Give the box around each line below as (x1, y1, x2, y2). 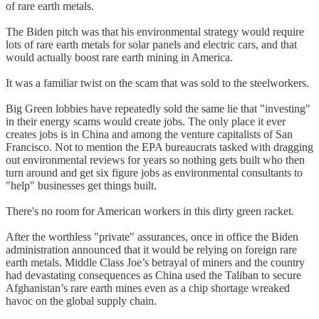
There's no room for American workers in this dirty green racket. (6, 204, 294, 217)
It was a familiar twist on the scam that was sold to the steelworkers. (6, 76, 309, 89)
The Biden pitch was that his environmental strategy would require (6, 25, 304, 38)
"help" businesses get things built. (6, 179, 157, 192)
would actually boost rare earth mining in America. (6, 51, 233, 63)
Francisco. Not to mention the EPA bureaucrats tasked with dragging (6, 140, 313, 153)
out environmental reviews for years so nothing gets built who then (6, 153, 305, 166)
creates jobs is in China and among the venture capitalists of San (6, 127, 293, 140)
